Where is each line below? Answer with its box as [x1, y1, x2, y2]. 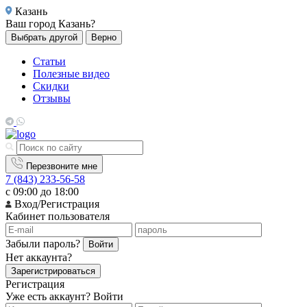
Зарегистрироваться [11, 266, 95, 276]
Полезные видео [33, 68, 110, 79]
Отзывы [33, 93, 71, 104]
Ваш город [5, 18, 58, 29]
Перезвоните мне [26, 161, 97, 171]
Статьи [33, 56, 66, 67]
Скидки [33, 80, 69, 92]
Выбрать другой [11, 32, 77, 42]
